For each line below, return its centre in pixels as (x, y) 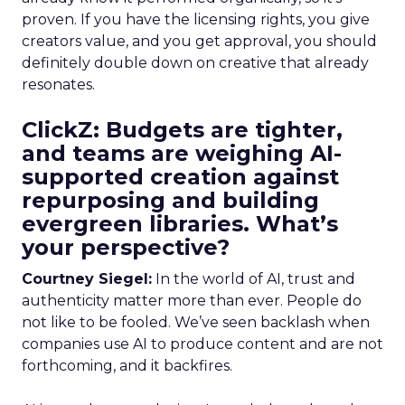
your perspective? (126, 247)
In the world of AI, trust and (254, 279)
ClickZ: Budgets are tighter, (182, 130)
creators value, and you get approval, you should (199, 41)
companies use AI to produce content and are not (202, 344)
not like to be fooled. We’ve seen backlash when (196, 322)
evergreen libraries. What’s (180, 224)
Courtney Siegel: (87, 279)
